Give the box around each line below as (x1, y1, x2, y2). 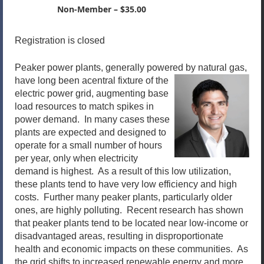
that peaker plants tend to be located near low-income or (15, 218, 248, 228)
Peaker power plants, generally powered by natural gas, (15, 62, 247, 72)
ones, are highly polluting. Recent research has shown (15, 205, 243, 215)
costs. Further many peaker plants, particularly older (15, 192, 232, 202)
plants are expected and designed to (15, 127, 166, 137)
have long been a (15, 75, 87, 85)
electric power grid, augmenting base (15, 88, 169, 98)
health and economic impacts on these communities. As (15, 244, 248, 254)
